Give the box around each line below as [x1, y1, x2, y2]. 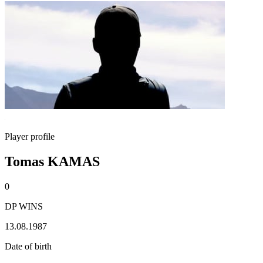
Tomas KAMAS [5, 153, 100, 169]
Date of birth [5, 241, 52, 251]
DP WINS [5, 201, 43, 211]
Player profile [5, 131, 55, 141]
